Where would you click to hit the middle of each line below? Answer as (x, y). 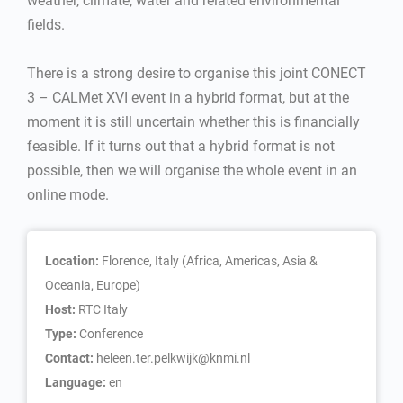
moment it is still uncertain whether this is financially (193, 122)
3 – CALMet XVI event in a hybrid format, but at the (188, 98)
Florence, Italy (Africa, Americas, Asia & (210, 261)
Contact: (71, 358)
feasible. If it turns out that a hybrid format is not (181, 146)
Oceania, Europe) (93, 285)
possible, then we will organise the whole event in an (192, 170)
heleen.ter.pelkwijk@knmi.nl (173, 358)
